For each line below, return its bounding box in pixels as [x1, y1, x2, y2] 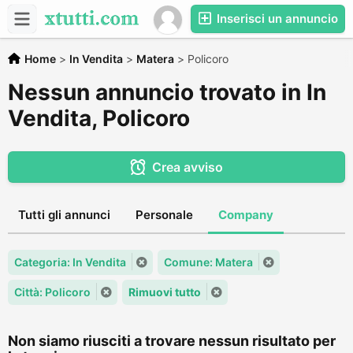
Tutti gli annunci [18, 207, 110, 222]
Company [218, 207, 273, 222]
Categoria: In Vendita [14, 255, 126, 269]
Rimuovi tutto [128, 285, 201, 299]
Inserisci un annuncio [214, 11, 338, 26]
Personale [136, 207, 193, 222]
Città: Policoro [14, 285, 91, 299]
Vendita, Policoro [8, 105, 190, 132]
